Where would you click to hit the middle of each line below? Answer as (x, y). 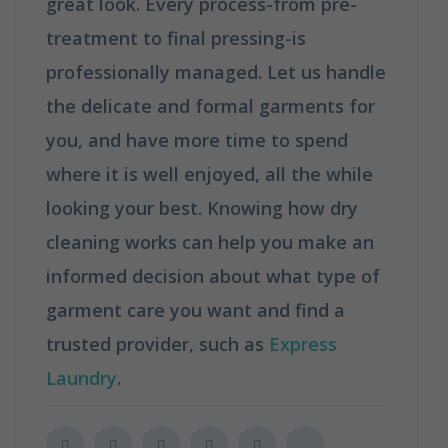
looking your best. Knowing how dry (202, 207)
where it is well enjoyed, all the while (209, 173)
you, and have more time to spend (197, 139)
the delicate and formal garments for (210, 105)
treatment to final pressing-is (176, 37)
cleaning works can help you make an (210, 241)
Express (303, 343)
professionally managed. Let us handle (216, 71)
